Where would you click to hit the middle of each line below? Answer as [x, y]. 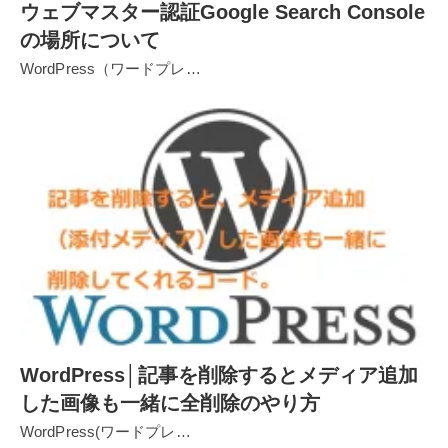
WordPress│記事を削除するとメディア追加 [219, 375]
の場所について [90, 39]
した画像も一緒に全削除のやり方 [170, 403]
